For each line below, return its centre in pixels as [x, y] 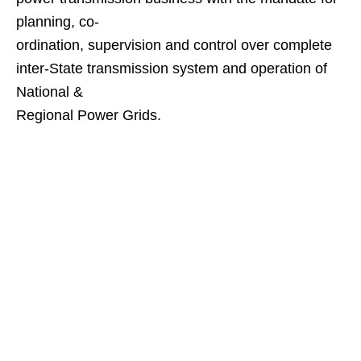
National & [50, 92]
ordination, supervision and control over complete [174, 45]
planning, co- [58, 22]
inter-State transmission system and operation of [172, 68]
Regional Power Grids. [89, 115]
